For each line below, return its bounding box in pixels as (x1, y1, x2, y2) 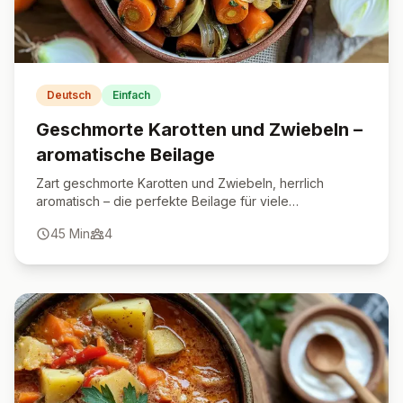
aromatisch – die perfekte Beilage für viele (36, 193, 289, 209)
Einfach (112, 88, 150, 102)
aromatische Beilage (36, 144, 215, 166)
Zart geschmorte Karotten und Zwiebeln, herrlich (36, 175, 324, 191)
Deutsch (47, 88, 91, 102)
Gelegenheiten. (36, 211, 127, 227)
